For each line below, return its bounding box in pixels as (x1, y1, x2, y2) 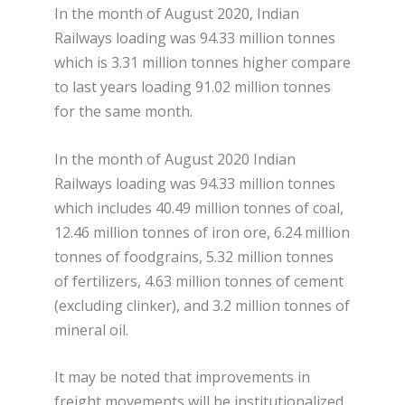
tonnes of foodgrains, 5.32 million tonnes (54, 246, 334, 267)
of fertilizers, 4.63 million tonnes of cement (54, 270, 344, 291)
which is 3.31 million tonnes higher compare (54, 52, 351, 72)
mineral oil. (54, 319, 128, 340)
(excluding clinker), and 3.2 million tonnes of (54, 295, 350, 316)
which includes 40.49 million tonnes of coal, (54, 197, 344, 218)
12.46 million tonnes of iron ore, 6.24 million (54, 221, 350, 242)
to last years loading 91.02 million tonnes (54, 76, 331, 97)
